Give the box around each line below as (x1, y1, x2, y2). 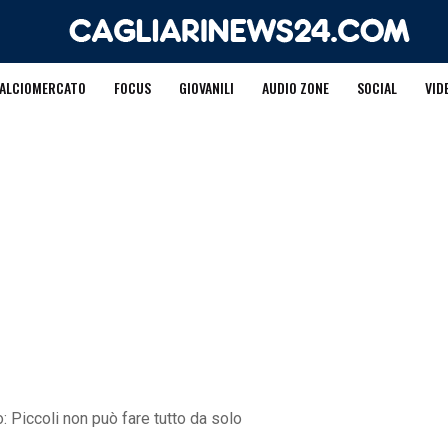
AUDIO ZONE (261, 77, 329, 98)
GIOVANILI (178, 77, 234, 98)
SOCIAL (356, 77, 397, 98)
